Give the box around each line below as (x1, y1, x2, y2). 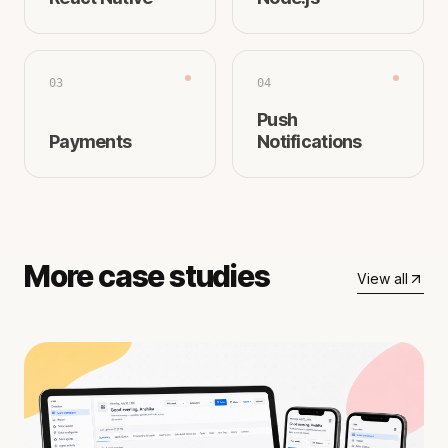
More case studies (24, 257, 270, 294)
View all (357, 269, 408, 287)
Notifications (257, 130, 362, 152)
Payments (49, 130, 132, 152)
